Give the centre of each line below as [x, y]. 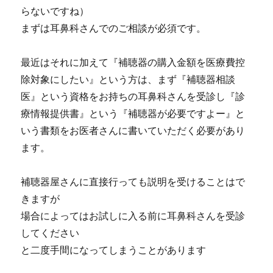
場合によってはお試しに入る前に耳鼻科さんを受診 [133, 216]
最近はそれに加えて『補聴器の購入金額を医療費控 [133, 63]
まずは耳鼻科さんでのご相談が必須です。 [114, 29]
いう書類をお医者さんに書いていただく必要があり [133, 131]
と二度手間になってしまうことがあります [114, 250]
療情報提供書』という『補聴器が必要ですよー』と [133, 114]
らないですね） [55, 12]
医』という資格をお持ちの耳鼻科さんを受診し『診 [133, 97]
